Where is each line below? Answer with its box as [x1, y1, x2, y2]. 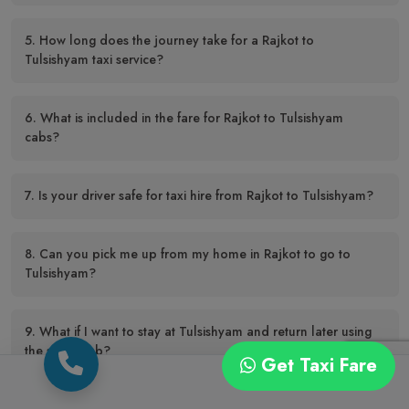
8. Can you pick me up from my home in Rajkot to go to [25, 244, 351, 263]
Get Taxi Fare [256, 352, 377, 379]
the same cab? [25, 341, 110, 360]
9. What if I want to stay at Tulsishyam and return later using [25, 321, 372, 341]
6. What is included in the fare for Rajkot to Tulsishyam [25, 108, 343, 127]
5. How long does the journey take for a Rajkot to [25, 30, 314, 49]
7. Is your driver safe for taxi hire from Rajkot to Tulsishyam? [25, 185, 373, 204]
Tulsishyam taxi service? [25, 49, 163, 68]
